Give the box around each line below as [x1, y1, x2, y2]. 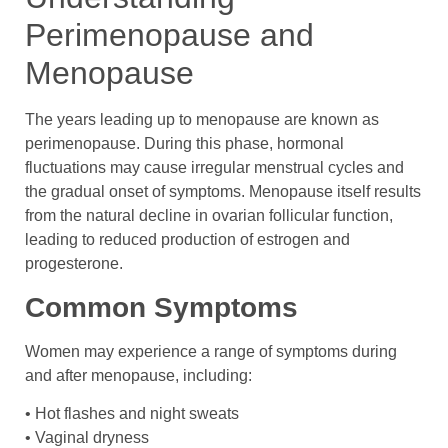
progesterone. [25, 255, 123, 273]
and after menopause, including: [25, 366, 252, 384]
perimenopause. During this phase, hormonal [25, 135, 344, 153]
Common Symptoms [25, 291, 298, 323]
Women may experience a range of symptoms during [25, 342, 397, 360]
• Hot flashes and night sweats [25, 405, 239, 423]
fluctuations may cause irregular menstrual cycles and [25, 159, 404, 177]
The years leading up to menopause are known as [25, 111, 379, 129]
